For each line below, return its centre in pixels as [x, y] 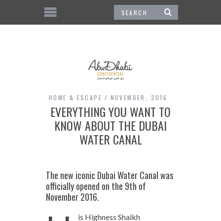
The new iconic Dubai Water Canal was [109, 175]
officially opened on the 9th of [96, 186]
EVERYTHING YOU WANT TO [110, 111]
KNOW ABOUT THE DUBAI [110, 125]
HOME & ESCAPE [75, 97]
